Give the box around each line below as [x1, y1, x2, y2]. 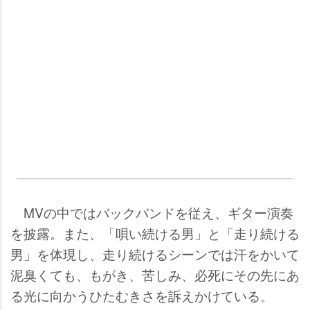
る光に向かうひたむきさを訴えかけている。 [10, 286, 273, 305]
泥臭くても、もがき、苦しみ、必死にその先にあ [10, 265, 300, 284]
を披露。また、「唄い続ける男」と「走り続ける [10, 224, 300, 243]
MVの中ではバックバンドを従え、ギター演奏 [10, 203, 293, 222]
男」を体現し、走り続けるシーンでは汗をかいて [10, 244, 300, 264]
